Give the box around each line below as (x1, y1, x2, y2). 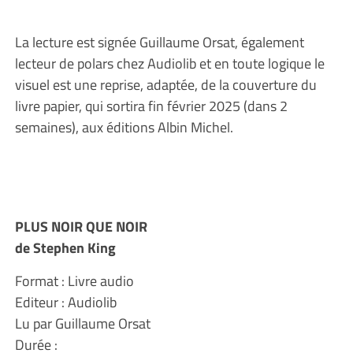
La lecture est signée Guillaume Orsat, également (14, 30, 304, 53)
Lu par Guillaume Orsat (14, 311, 150, 334)
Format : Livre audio (14, 269, 134, 292)
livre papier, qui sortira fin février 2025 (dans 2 (14, 94, 288, 117)
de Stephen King (14, 236, 116, 258)
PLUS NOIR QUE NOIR (14, 214, 147, 237)
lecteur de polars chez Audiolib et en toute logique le (14, 51, 325, 74)
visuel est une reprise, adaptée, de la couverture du (14, 72, 317, 95)
